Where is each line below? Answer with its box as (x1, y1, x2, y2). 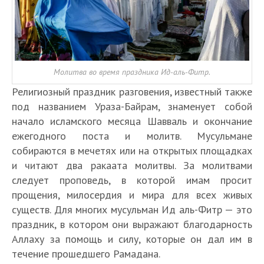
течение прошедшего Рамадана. (12, 246, 160, 260)
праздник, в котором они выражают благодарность (12, 217, 252, 231)
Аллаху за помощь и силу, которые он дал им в (12, 232, 252, 246)
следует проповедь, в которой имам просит (12, 173, 252, 187)
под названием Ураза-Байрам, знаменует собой (12, 99, 252, 113)
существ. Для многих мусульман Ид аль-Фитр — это (12, 202, 252, 216)
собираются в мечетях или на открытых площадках (12, 143, 252, 157)
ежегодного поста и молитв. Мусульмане (12, 128, 252, 143)
